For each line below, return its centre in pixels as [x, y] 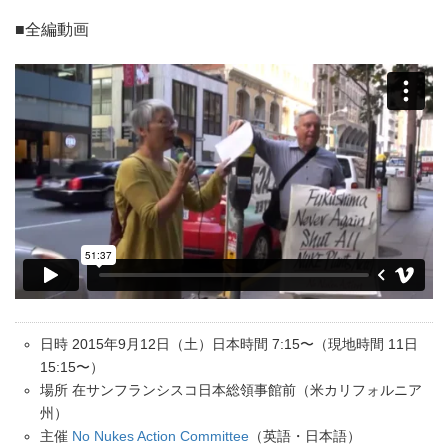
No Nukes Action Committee [160, 436]
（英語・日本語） [305, 436]
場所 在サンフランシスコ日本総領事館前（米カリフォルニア [231, 390]
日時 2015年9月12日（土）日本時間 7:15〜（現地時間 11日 [229, 344]
